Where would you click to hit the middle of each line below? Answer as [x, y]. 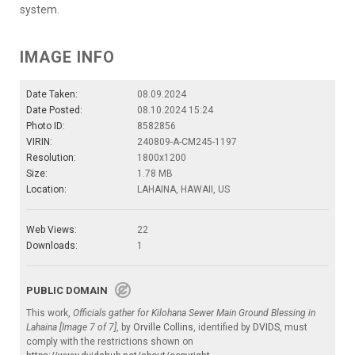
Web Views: [52, 230]
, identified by [223, 328]
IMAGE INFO [67, 57]
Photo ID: [46, 126]
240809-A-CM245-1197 [187, 142]
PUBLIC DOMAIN [71, 291]
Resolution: [51, 158]
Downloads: [52, 246]
